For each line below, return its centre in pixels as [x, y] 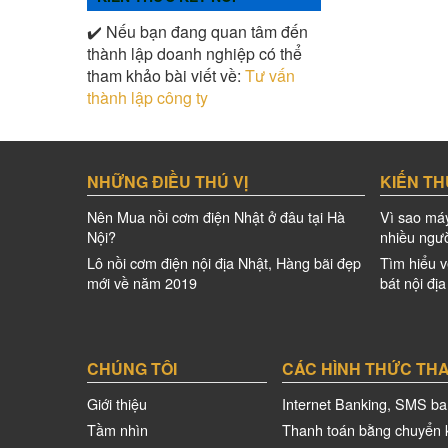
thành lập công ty [147, 97]
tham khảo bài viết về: [166, 75]
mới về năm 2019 [142, 282]
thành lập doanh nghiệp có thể [194, 53]
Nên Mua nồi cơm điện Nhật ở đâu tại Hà [216, 216]
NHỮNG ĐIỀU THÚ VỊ [167, 181]
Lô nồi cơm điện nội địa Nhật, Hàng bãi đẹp [224, 262]
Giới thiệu [117, 403]
